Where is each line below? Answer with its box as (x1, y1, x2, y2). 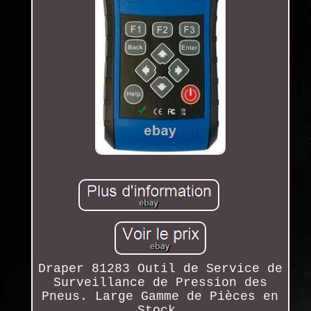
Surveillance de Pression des (53, 275, 267, 289)
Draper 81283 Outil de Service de (37, 261, 283, 276)
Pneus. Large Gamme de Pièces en (42, 289, 279, 303)
